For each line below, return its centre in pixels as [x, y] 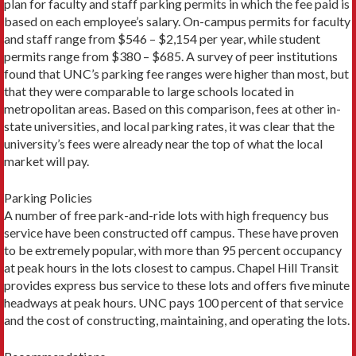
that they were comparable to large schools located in [149, 91]
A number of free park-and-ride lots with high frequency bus [166, 215]
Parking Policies [48, 198]
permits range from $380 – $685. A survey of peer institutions [171, 56]
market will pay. [46, 161]
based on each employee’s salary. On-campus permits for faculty [177, 21]
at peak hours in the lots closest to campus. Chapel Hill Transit [171, 268]
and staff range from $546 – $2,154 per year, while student [162, 39]
